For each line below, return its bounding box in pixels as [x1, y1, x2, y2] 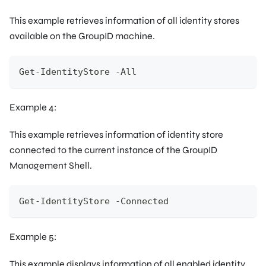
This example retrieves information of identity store [9, 128, 223, 140]
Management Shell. [9, 159, 92, 171]
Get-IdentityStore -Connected [19, 195, 169, 207]
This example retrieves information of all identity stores [9, 14, 239, 26]
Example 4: [9, 101, 56, 113]
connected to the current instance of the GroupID [9, 144, 217, 156]
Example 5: [9, 230, 56, 242]
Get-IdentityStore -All [19, 66, 137, 77]
